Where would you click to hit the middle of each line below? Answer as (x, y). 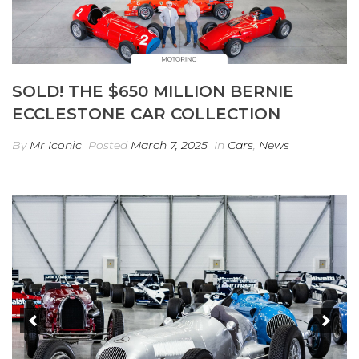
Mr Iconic (56, 145)
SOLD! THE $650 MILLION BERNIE (153, 91)
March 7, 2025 (169, 145)
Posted (108, 145)
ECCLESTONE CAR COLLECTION (146, 113)
